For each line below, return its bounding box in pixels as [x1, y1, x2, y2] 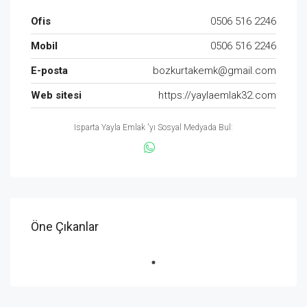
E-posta [31, 64, 68, 77]
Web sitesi [31, 89, 82, 102]
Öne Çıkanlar [31, 219, 99, 234]
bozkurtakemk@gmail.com [153, 64, 276, 77]
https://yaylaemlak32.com [158, 89, 276, 102]
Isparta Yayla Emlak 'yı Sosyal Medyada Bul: [74, 123, 233, 133]
